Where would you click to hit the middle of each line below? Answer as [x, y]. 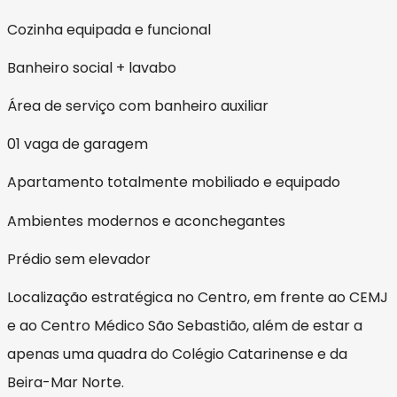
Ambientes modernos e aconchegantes [146, 221]
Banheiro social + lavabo [92, 67]
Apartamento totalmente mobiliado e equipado [174, 183]
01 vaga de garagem [78, 144]
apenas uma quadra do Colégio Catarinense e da [177, 354]
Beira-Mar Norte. [66, 382]
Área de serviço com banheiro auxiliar [138, 105]
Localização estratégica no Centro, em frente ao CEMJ [198, 297]
